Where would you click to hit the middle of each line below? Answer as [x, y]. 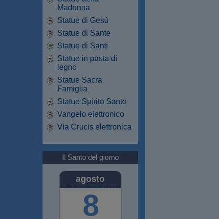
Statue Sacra [80, 80]
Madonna [74, 7]
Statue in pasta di [87, 58]
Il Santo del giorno [90, 157]
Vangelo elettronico [91, 114]
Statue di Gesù [83, 20]
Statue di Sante [84, 33]
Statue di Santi [83, 45]
